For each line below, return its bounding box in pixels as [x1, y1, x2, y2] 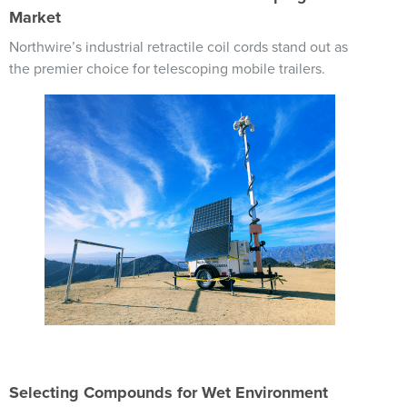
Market [9, 7, 61, 27]
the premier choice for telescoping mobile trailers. [9, 60, 325, 78]
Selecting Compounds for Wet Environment [9, 382, 328, 402]
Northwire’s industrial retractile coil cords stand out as [9, 38, 348, 56]
